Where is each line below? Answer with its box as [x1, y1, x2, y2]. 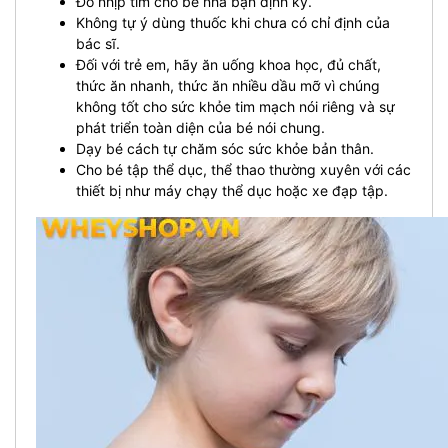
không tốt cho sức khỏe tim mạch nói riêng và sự [76, 97, 395, 115]
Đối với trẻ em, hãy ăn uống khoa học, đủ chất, [76, 55, 381, 73]
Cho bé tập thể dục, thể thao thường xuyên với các [76, 160, 411, 178]
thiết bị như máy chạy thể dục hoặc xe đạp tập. [76, 181, 388, 199]
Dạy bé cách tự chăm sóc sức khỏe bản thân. [76, 139, 374, 157]
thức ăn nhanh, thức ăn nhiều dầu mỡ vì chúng [76, 76, 380, 94]
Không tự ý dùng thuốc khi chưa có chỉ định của [76, 13, 390, 31]
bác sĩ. [76, 34, 120, 52]
